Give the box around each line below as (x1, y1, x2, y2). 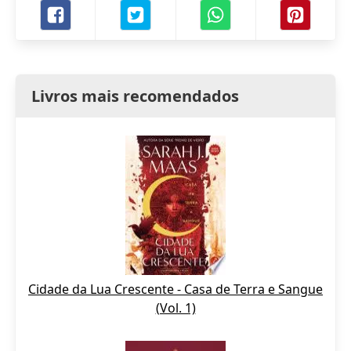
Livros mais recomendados (31, 85, 239, 107)
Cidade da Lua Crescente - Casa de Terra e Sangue (28, 280, 323, 298)
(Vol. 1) (155, 299, 196, 317)
